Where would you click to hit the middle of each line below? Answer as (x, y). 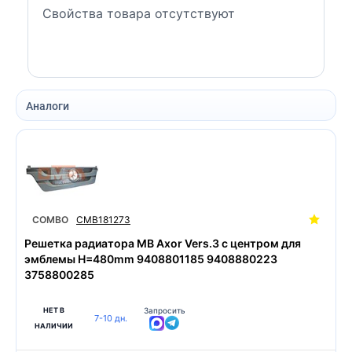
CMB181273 (103, 220)
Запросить (165, 310)
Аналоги (48, 106)
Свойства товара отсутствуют (139, 13)
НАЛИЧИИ (54, 326)
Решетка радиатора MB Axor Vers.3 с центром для (163, 243)
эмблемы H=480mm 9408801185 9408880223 (151, 259)
